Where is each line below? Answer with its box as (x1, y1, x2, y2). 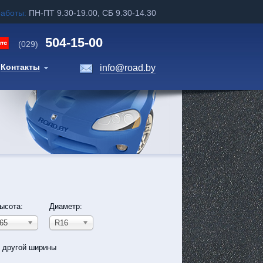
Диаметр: (49, 202, 82, 211)
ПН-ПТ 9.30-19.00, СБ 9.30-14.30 (29, 8, 156, 18)
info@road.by (100, 63, 156, 73)
